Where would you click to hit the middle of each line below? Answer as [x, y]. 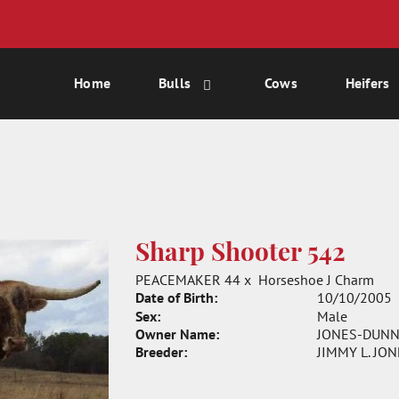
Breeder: [161, 352]
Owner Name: [177, 334]
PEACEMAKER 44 [187, 280]
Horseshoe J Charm [316, 280]
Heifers [367, 83]
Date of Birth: [176, 297]
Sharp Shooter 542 [240, 255]
